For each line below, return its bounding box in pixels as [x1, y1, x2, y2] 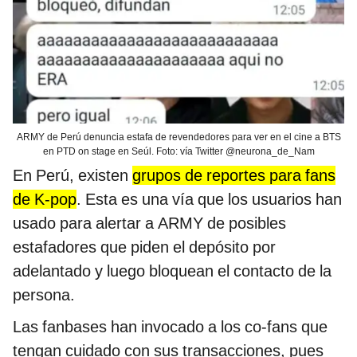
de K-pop [13, 189, 76, 209]
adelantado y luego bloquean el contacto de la [13, 261, 331, 280]
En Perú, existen [13, 165, 132, 185]
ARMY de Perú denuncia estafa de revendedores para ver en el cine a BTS [16, 131, 341, 143]
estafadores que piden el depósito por [13, 237, 276, 257]
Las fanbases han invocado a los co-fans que [13, 316, 328, 336]
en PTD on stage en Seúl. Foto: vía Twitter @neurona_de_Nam [42, 145, 315, 157]
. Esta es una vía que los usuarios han [76, 189, 342, 209]
